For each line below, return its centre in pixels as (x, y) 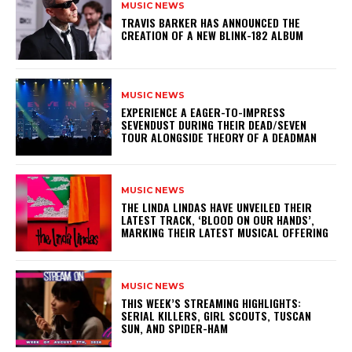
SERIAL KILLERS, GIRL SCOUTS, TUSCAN (216, 316)
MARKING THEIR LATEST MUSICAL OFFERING (225, 233)
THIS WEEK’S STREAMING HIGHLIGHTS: (211, 303)
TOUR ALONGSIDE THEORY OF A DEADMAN (222, 137)
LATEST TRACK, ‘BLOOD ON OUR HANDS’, (218, 220)
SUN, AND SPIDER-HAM (175, 328)
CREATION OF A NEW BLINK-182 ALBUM (213, 35)
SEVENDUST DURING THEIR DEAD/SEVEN (214, 124)
